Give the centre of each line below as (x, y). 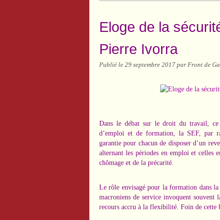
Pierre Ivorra (138, 49)
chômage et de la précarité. (137, 163)
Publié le (112, 65)
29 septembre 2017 (151, 65)
